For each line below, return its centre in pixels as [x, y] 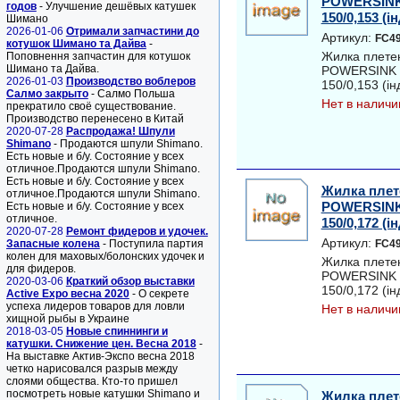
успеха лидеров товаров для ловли [95, 306]
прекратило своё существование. [91, 106]
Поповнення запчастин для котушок [98, 56]
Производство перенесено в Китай [95, 119]
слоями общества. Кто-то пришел [92, 381]
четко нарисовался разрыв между [92, 369]
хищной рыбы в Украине [67, 319]
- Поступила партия [153, 244]
